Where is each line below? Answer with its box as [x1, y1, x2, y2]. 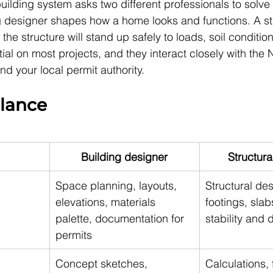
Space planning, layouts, [55, 178, 180, 193]
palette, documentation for [55, 211, 187, 225]
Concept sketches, [55, 256, 151, 271]
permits [55, 227, 92, 242]
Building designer [81, 149, 168, 164]
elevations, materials [55, 194, 158, 209]
